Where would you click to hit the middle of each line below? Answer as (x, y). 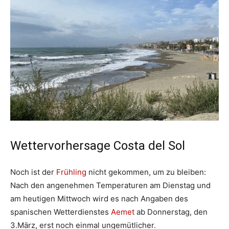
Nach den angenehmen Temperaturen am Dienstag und (110, 186)
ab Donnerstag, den (171, 212)
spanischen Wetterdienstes (61, 212)
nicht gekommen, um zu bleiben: (146, 172)
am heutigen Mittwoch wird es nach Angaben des (99, 199)
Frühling (71, 172)
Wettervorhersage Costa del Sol (98, 146)
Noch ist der (33, 172)
